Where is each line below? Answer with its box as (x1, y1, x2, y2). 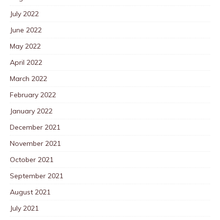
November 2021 (10, 138, 61, 148)
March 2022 (10, 74, 47, 83)
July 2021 (10, 203, 39, 213)
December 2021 (10, 122, 60, 132)
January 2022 (10, 106, 53, 115)
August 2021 (10, 187, 51, 196)
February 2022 (10, 90, 56, 99)
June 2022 (10, 25, 42, 34)
